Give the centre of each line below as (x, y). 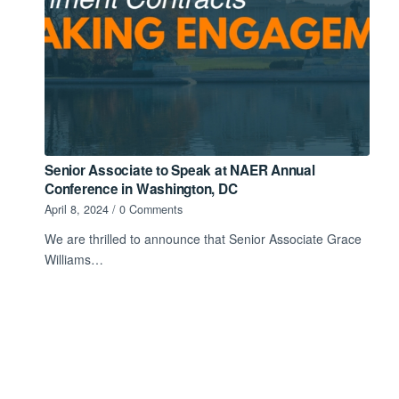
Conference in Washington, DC (141, 188)
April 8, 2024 (77, 209)
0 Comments (151, 209)
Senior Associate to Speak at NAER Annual (180, 170)
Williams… (74, 259)
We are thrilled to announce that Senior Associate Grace (203, 238)
